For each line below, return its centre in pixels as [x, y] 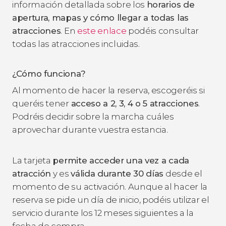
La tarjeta [33, 160]
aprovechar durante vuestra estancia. [90, 129]
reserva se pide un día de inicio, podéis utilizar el [111, 200]
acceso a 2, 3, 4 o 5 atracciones [135, 103]
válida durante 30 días [117, 173]
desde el [183, 173]
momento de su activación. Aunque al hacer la [110, 186]
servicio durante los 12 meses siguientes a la [103, 213]
